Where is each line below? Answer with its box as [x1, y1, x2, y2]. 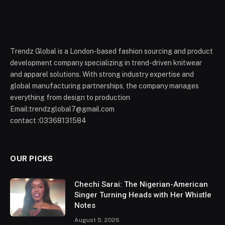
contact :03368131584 [10, 117, 86, 125]
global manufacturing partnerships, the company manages [10, 82, 199, 90]
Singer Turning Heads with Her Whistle [74, 190, 211, 200]
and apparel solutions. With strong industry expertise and [10, 70, 194, 79]
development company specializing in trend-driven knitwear [10, 59, 202, 67]
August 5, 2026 [74, 216, 120, 224]
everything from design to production [10, 93, 130, 102]
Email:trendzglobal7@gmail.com [10, 105, 115, 114]
